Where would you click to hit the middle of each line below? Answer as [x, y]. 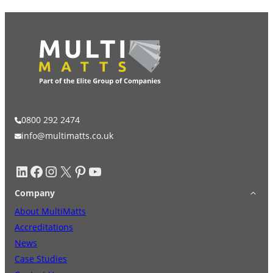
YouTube [91, 171]
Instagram [50, 171]
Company [35, 193]
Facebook [33, 171]
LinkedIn [19, 171]
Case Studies [41, 259]
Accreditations [44, 227]
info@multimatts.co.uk [68, 136]
